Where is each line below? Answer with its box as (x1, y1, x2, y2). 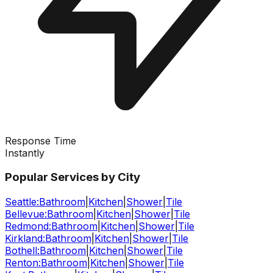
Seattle (5, 196, 37, 208)
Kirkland (5, 232, 43, 245)
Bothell (5, 244, 37, 257)
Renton (5, 257, 38, 269)
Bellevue (5, 208, 44, 221)
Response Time (5, 134, 76, 147)
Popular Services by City (5, 170, 140, 185)
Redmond (5, 220, 49, 233)
